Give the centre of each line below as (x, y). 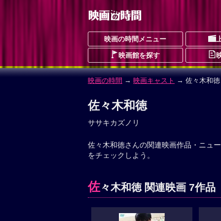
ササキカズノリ (114, 123)
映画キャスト (154, 80)
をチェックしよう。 (121, 155)
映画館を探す (139, 55)
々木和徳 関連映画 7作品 (158, 187)
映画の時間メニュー (135, 39)
